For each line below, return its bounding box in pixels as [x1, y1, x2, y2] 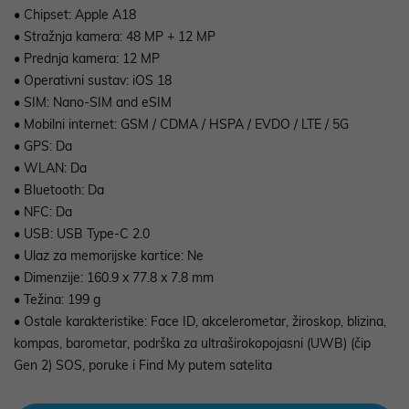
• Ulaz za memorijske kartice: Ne [14, 247, 204, 265]
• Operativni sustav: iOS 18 [14, 72, 172, 89]
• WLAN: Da [14, 160, 87, 177]
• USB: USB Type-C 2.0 [14, 225, 150, 243]
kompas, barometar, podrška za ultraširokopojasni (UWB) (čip [14, 335, 371, 352]
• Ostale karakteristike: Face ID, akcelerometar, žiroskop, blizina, [14, 313, 386, 330]
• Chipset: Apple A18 [14, 6, 136, 24]
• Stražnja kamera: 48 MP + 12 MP [14, 28, 215, 46]
